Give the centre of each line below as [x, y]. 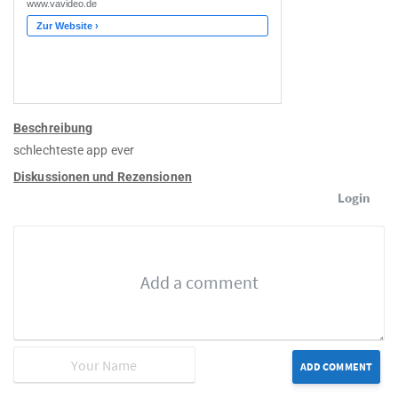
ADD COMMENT [336, 367]
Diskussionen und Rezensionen [103, 177]
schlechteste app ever [74, 151]
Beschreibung [53, 128]
